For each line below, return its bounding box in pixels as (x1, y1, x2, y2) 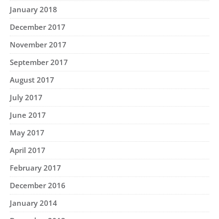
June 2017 (10, 110, 46, 120)
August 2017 (10, 75, 54, 85)
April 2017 (10, 145, 45, 155)
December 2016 (10, 180, 66, 190)
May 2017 (10, 128, 44, 137)
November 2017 (10, 40, 66, 49)
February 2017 (10, 163, 61, 173)
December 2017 (10, 22, 66, 32)
